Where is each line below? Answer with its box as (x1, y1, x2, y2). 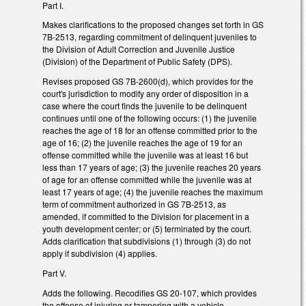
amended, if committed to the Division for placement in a (42, 210, 249, 223)
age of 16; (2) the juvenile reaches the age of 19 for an (42, 137, 242, 149)
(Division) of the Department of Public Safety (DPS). (42, 55, 234, 68)
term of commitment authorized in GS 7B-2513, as (42, 198, 226, 210)
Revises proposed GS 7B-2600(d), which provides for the (42, 75, 253, 87)
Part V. (42, 267, 66, 279)
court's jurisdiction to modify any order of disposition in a (42, 87, 249, 100)
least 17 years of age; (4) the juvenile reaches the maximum (42, 186, 263, 198)
